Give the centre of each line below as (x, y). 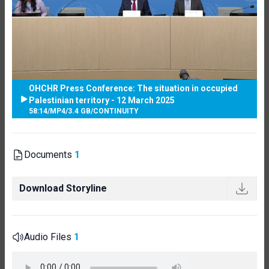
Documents (49, 154)
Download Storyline (63, 188)
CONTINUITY (116, 111)
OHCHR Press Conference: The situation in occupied (133, 88)
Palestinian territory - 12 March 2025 (102, 100)
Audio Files (49, 237)
